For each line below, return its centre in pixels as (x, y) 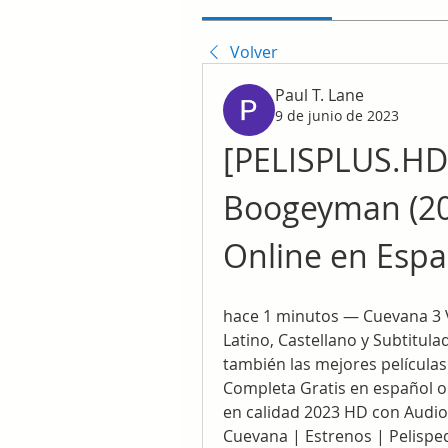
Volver (254, 52)
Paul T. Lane (319, 95)
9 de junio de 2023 (337, 115)
